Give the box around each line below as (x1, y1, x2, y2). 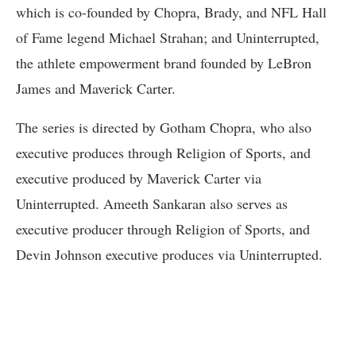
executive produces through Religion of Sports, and (16, 143, 311, 163)
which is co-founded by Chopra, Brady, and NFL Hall (16, 2, 327, 22)
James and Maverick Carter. (16, 79, 176, 99)
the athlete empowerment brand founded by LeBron (16, 53, 311, 73)
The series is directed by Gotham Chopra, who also (16, 118, 311, 137)
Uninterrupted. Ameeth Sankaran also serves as (16, 194, 288, 214)
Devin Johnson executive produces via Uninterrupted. (16, 245, 323, 265)
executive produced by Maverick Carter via (16, 168, 261, 188)
